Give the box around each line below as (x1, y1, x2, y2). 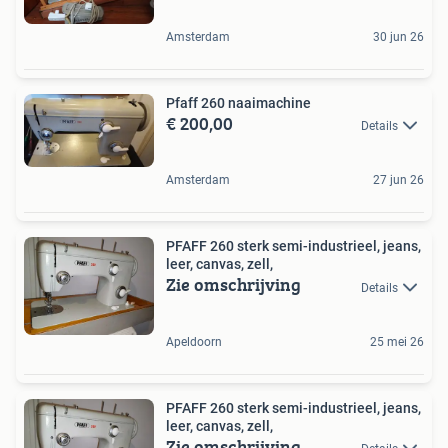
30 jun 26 (373, 29, 424, 44)
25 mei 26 (370, 334, 424, 349)
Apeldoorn (166, 334, 222, 349)
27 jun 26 (373, 173, 424, 188)
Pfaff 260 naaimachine (166, 94, 311, 111)
